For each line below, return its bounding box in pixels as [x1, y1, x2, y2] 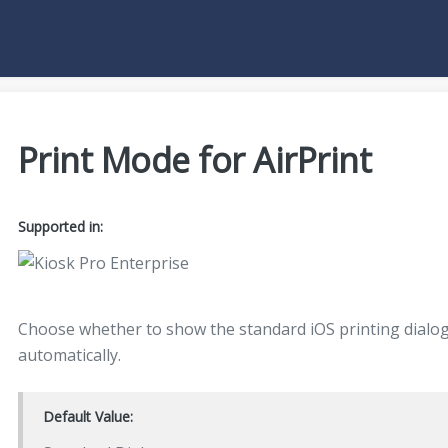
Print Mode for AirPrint [17, 137, 372, 183]
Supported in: [17, 217, 103, 236]
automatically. [17, 344, 121, 366]
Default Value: [42, 407, 133, 426]
